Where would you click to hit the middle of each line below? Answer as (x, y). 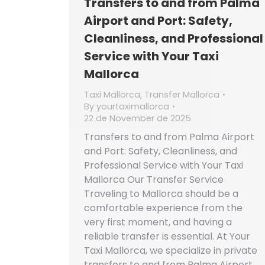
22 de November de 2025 (138, 118)
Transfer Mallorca (182, 95)
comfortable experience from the (163, 208)
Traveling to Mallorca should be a (161, 194)
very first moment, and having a (158, 222)
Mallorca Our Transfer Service (154, 180)
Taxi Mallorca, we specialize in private (171, 251)
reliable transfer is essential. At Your (167, 236)
